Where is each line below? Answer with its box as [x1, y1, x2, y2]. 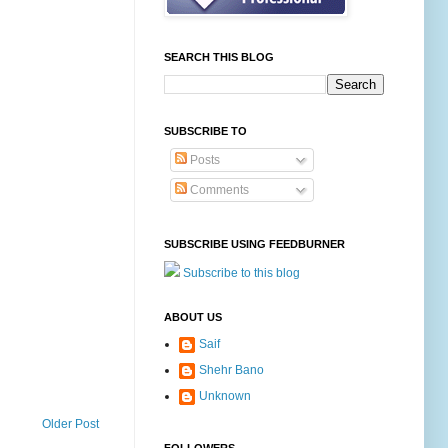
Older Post [42, 417, 99, 432]
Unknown [199, 389, 251, 404]
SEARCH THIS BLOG [164, 51, 274, 64]
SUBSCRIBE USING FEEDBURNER [164, 238, 345, 251]
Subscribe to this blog [183, 266, 300, 281]
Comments [187, 183, 249, 198]
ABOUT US [164, 311, 222, 324]
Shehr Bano [199, 363, 264, 378]
